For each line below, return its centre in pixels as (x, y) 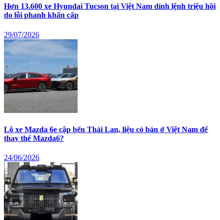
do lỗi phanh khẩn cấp (41, 15)
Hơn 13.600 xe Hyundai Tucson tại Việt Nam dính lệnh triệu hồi (110, 6)
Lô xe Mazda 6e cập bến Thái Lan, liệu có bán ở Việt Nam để (106, 129)
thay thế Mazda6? (34, 138)
